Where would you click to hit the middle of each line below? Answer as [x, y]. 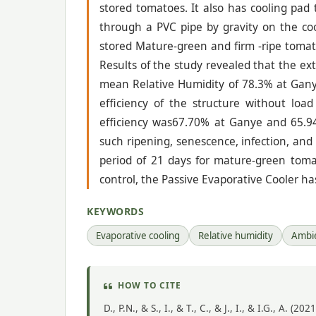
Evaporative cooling [138, 236]
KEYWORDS [115, 212]
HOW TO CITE [149, 286]
